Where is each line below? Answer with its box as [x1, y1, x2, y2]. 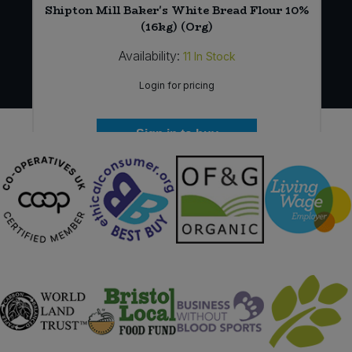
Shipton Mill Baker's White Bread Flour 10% [45, 2, 310, 20]
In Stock [193, 49, 236, 64]
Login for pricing [139, 79, 215, 92]
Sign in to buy [135, 127, 218, 141]
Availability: [118, 48, 180, 64]
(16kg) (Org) [141, 18, 214, 36]
